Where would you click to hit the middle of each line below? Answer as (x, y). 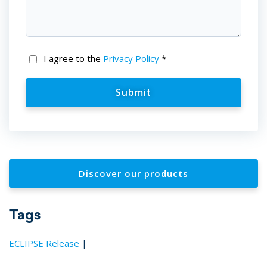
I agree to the (74, 58)
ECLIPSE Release (44, 243)
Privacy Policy (131, 58)
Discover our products (133, 173)
